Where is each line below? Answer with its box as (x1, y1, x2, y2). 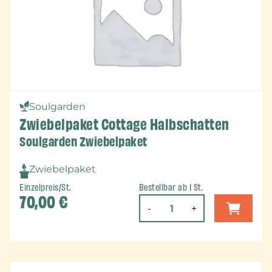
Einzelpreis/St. (19, 181, 71, 195)
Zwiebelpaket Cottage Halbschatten (19, 113, 229, 135)
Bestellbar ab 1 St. (138, 181, 203, 195)
